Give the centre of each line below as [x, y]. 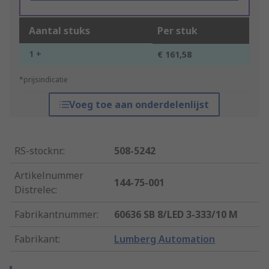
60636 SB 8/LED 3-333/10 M [176, 215]
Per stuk [177, 31]
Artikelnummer [49, 176]
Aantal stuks [59, 31]
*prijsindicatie [44, 80]
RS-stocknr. [39, 151]
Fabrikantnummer [56, 215]
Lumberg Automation [165, 239]
